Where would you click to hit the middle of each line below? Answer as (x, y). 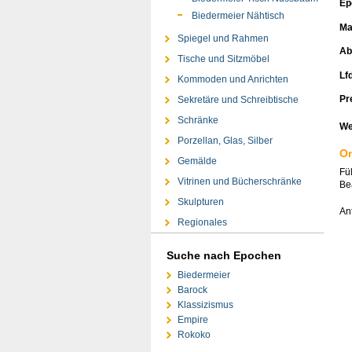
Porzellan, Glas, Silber (225, 141)
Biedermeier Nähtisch (238, 15)
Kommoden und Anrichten (233, 80)
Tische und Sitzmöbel (223, 59)
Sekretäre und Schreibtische (238, 100)
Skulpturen (200, 202)
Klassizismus (206, 305)
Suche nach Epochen (224, 256)
